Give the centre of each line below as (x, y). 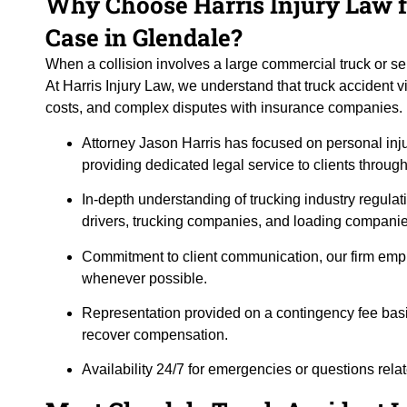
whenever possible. (144, 278)
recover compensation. (155, 334)
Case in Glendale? (144, 38)
